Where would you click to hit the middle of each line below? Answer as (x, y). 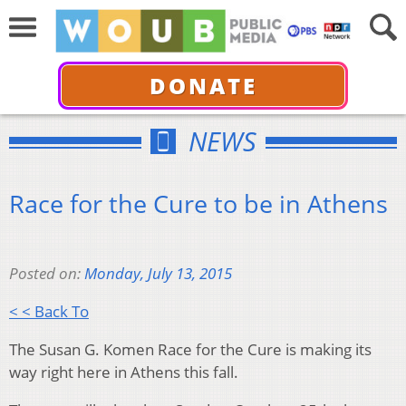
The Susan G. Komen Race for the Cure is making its (190, 350)
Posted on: (47, 274)
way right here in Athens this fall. (124, 372)
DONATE (203, 85)
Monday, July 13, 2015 (158, 274)
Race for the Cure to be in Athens (198, 203)
